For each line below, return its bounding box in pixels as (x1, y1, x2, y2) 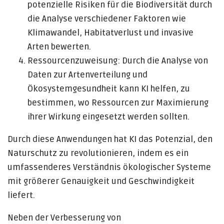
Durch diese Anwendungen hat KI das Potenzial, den (7, 134, 212, 144)
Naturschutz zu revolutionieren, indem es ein (7, 148, 188, 158)
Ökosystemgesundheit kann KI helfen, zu (27, 83, 190, 94)
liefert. (7, 190, 35, 200)
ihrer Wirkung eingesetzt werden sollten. (27, 111, 189, 122)
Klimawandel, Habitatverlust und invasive (27, 27, 193, 38)
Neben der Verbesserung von (7, 212, 121, 223)
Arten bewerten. (27, 41, 91, 52)
